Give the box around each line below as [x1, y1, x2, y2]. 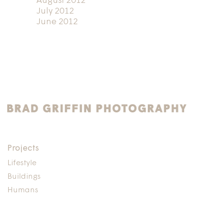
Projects [7, 144, 39, 153]
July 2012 [36, 6, 74, 16]
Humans [7, 186, 38, 194]
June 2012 [36, 17, 78, 27]
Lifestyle [7, 159, 36, 167]
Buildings [7, 172, 41, 181]
